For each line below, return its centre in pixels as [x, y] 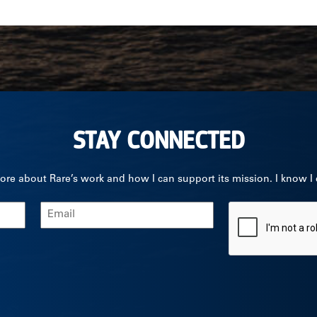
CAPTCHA [256, 209]
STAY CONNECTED [158, 142]
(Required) [65, 227]
